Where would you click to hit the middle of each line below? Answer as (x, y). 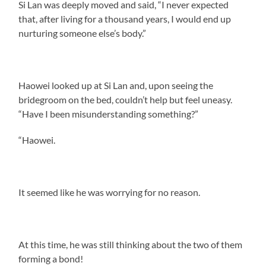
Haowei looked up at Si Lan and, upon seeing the (116, 85)
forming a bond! (51, 258)
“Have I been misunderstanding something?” (109, 113)
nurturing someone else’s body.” (83, 33)
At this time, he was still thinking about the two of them (131, 244)
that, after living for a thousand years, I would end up (125, 18)
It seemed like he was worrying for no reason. (110, 192)
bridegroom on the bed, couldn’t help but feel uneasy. (126, 99)
